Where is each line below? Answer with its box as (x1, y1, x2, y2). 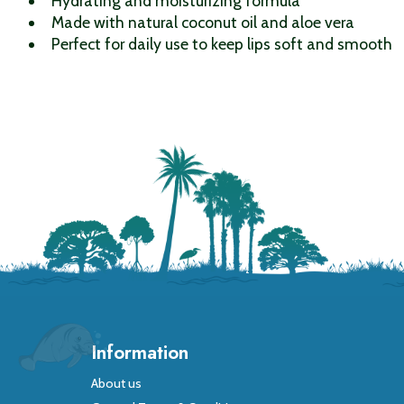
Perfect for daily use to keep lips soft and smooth (50, 33, 392, 53)
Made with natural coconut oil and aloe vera (50, 12, 354, 32)
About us (90, 375, 142, 392)
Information (90, 337, 188, 366)
